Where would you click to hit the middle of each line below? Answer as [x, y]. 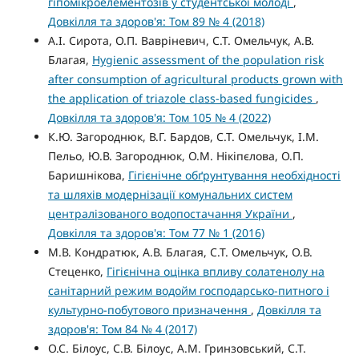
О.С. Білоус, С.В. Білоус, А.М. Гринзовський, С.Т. [177, 349]
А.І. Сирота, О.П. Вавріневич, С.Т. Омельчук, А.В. [181, 41]
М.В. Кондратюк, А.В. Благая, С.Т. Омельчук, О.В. [180, 252]
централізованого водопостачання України [170, 214]
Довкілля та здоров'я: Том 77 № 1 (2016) [156, 233]
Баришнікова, [88, 175]
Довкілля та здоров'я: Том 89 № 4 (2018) [156, 22]
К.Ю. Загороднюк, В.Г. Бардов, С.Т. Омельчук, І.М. [183, 137]
